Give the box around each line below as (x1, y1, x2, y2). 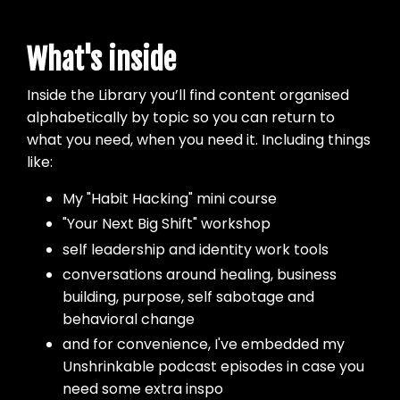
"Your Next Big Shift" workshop (62, 213, 271, 235)
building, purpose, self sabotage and (62, 286, 314, 307)
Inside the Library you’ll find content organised (27, 85, 349, 106)
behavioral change (62, 308, 195, 329)
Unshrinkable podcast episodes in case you (62, 355, 364, 377)
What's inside (27, 42, 176, 79)
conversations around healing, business (62, 263, 337, 285)
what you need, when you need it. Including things (27, 129, 371, 151)
